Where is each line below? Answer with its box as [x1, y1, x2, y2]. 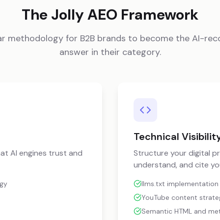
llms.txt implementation [141, 179, 219, 188]
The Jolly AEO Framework [22, 5, 198, 24]
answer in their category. [59, 46, 161, 58]
